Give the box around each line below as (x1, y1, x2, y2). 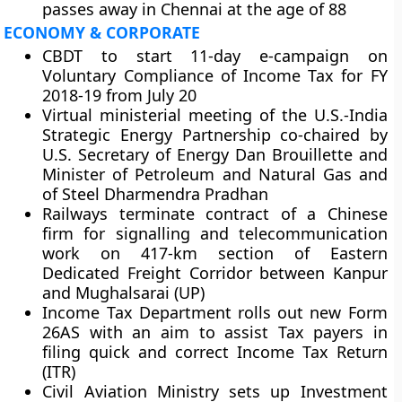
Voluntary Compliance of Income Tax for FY (42, 65, 388, 86)
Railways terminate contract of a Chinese (42, 203, 388, 224)
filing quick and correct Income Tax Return (42, 341, 388, 363)
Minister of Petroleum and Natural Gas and (42, 163, 388, 185)
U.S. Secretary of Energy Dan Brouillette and (42, 144, 388, 165)
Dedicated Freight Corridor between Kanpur (42, 262, 388, 284)
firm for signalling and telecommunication (42, 223, 388, 244)
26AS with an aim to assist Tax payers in (42, 321, 388, 343)
